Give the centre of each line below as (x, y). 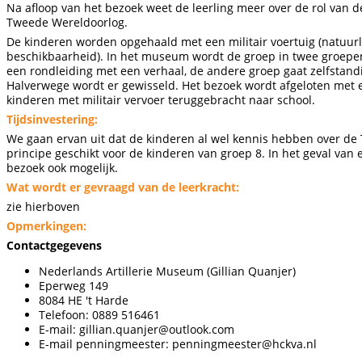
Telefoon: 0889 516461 (99, 315)
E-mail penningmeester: (105, 344)
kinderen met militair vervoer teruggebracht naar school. (161, 100)
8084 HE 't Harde (84, 300)
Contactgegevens (54, 245)
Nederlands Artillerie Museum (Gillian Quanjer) (167, 271)
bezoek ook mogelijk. (62, 168)
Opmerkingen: (46, 226)
